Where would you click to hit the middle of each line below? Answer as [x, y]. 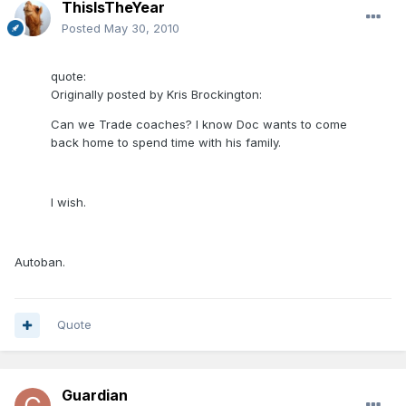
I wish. [68, 203]
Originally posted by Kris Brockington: [156, 95]
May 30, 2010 [142, 29]
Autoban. [40, 262]
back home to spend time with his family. [166, 143]
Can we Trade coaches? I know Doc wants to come [199, 125]
